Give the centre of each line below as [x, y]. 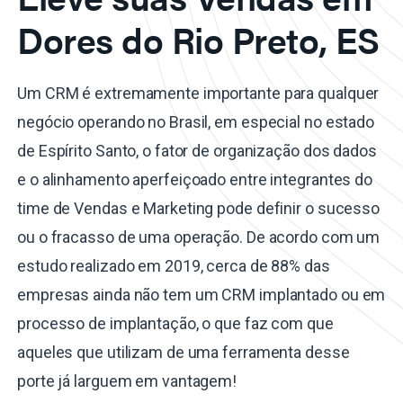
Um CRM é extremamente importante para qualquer [198, 94]
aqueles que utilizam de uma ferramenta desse [184, 353]
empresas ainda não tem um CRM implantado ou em [201, 295]
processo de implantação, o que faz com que [175, 324]
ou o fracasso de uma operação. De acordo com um [199, 237]
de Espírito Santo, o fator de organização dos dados [197, 151]
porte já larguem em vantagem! [127, 381]
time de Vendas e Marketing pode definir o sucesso [199, 209]
